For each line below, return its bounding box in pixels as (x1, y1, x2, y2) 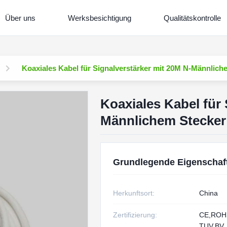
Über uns (5, 13, 35, 22)
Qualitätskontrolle (163, 13, 221, 22)
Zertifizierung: (112, 211, 157, 219)
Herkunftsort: (112, 189, 155, 197)
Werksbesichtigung (67, 13, 131, 22)
